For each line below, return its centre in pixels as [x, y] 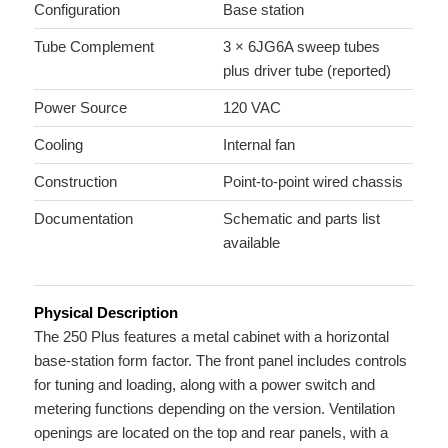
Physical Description [106, 312]
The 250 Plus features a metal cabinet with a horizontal [212, 336]
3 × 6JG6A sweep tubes [302, 46]
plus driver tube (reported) [307, 70]
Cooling [59, 144]
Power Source [81, 107]
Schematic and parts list [302, 218]
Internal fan [259, 144]
